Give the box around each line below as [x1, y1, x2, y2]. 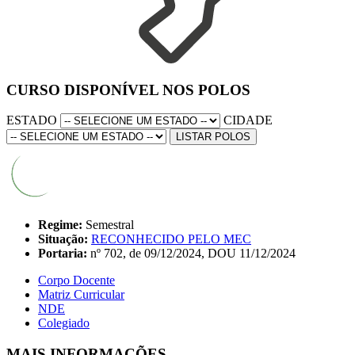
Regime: [38, 218, 82, 232]
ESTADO [6, 113, 57, 128]
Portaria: [38, 246, 87, 261]
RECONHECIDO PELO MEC [91, 232, 251, 246]
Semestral [82, 218, 134, 232]
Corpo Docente [38, 273, 115, 288]
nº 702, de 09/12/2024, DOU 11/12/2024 [87, 246, 296, 261]
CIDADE [223, 113, 273, 128]
